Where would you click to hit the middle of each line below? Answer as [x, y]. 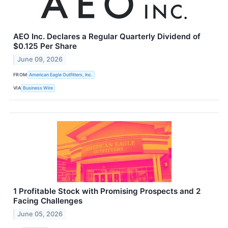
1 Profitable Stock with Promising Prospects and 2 [107, 191]
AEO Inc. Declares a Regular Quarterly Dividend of [107, 37]
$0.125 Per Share [45, 46]
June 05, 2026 [40, 214]
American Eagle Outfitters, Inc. [61, 74]
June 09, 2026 [40, 60]
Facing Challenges [48, 201]
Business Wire [38, 88]
